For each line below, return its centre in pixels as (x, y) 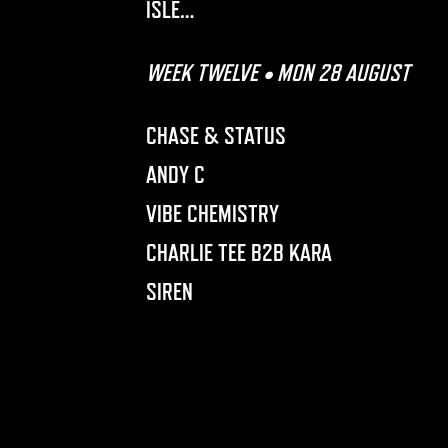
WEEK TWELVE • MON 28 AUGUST (277, 72)
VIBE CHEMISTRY (212, 213)
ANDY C (175, 174)
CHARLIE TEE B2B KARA (238, 252)
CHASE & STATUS (215, 135)
